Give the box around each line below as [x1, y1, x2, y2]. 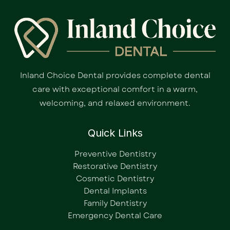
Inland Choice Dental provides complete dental [20, 70, 210, 82]
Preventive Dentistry [74, 148, 156, 160]
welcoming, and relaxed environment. [40, 98, 190, 109]
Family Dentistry [83, 198, 147, 209]
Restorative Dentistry [73, 161, 157, 172]
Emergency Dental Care [68, 210, 162, 222]
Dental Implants [83, 185, 147, 197]
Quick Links [87, 127, 143, 140]
